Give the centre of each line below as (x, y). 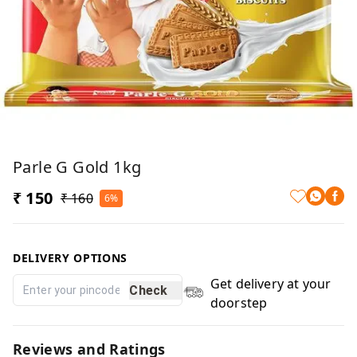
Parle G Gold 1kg (77, 167)
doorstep (239, 303)
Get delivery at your (271, 284)
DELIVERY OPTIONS (71, 258)
